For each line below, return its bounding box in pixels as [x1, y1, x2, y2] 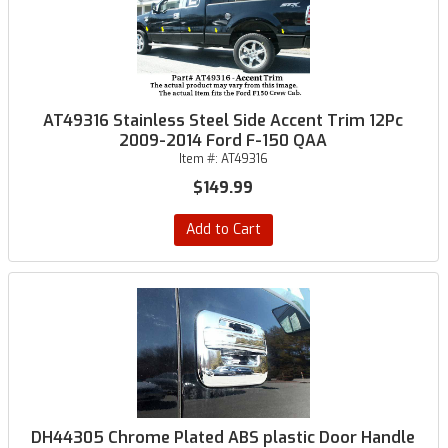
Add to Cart [185, 220, 261, 239]
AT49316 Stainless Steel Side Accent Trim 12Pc [43, 110, 404, 131]
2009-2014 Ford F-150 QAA [119, 130, 328, 151]
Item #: [178, 151, 221, 167]
